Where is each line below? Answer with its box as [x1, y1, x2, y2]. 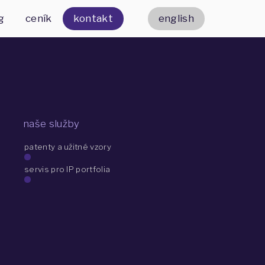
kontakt [73, 12, 113, 24]
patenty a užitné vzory [24, 142, 111, 152]
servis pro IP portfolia [24, 164, 111, 174]
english [158, 12, 194, 24]
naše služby [23, 117, 80, 130]
